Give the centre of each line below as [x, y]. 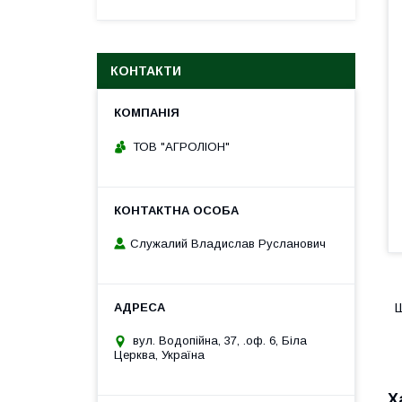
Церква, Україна [159, 355]
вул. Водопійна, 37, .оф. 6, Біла [220, 341]
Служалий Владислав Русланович [228, 244]
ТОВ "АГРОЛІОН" [181, 146]
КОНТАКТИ [146, 71]
